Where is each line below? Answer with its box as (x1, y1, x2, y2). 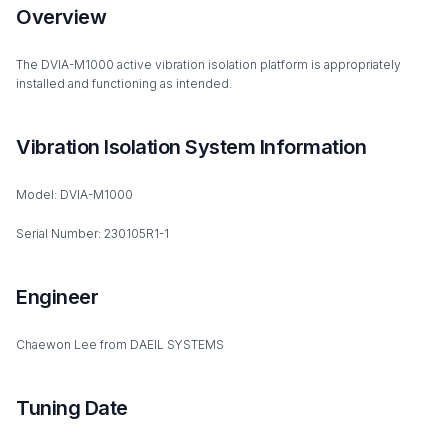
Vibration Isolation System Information (16, 135, 366, 159)
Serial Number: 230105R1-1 (16, 226, 169, 241)
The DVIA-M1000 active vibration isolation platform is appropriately (16, 57, 401, 72)
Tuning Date (16, 396, 128, 420)
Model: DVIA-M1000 (16, 187, 133, 202)
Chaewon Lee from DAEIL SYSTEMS (16, 337, 224, 352)
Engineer (16, 285, 98, 309)
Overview (16, 5, 106, 29)
